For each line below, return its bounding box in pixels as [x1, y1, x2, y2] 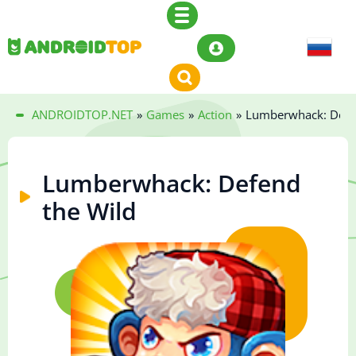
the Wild [42, 195, 137, 228]
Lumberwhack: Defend [42, 167, 301, 200]
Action [198, 106, 232, 122]
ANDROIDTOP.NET [32, 106, 133, 122]
